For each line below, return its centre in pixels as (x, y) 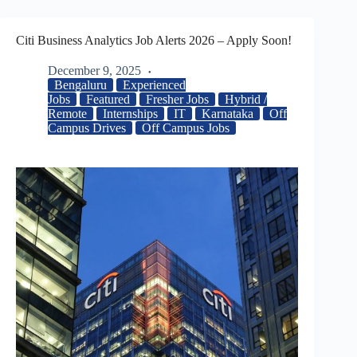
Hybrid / (246, 99)
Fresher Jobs (177, 99)
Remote (67, 114)
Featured (108, 99)
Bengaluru (80, 85)
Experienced (154, 85)
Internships (130, 114)
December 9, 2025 (94, 71)
